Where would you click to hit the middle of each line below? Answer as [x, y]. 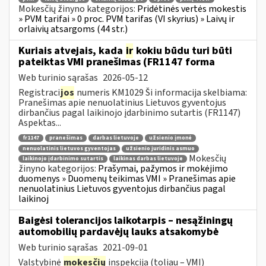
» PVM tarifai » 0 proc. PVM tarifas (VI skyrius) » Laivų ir [126, 19]
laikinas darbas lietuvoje [148, 159]
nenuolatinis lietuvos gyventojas [69, 148]
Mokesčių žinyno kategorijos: [78, 9]
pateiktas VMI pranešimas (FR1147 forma [117, 62]
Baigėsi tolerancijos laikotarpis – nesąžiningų [126, 220]
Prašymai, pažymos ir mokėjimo [163, 169]
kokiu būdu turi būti [183, 50]
